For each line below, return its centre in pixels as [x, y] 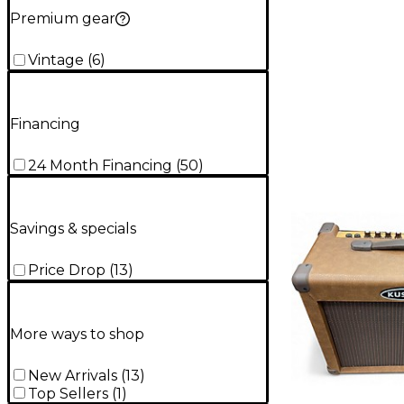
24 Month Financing [100, 165]
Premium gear [63, 19]
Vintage [56, 60]
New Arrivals [73, 375]
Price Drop [67, 271]
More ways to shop [77, 334]
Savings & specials [73, 229]
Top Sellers [68, 393]
